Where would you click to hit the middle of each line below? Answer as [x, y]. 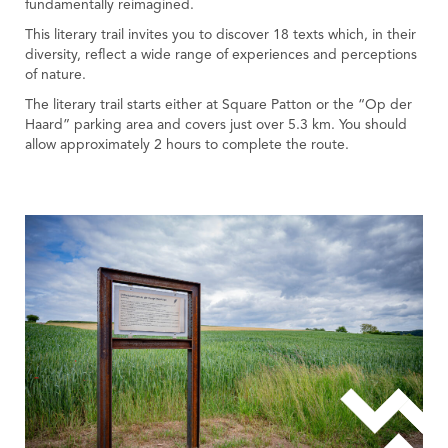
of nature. [55, 74]
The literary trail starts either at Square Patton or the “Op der [218, 104]
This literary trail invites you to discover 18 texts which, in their [220, 34]
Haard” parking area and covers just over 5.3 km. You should [216, 124]
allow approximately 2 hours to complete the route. [187, 144]
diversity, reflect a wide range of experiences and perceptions [221, 54]
